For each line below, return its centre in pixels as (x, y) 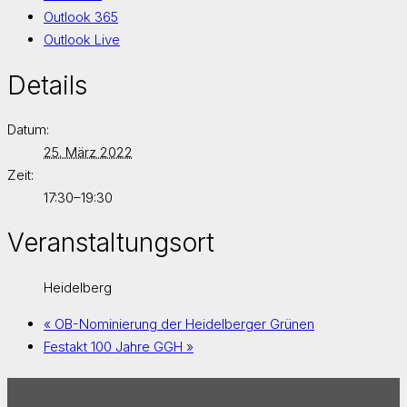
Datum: (28, 130)
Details (47, 85)
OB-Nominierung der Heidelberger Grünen (183, 323)
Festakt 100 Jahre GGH (115, 346)
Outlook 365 (81, 17)
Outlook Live (82, 40)
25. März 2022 (88, 153)
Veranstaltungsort (111, 243)
